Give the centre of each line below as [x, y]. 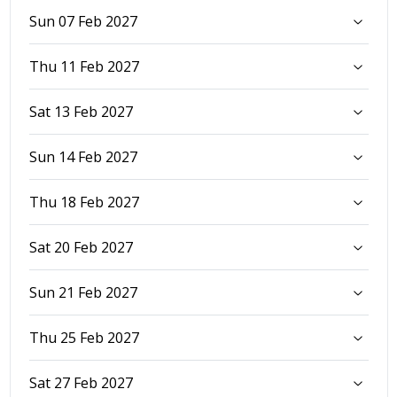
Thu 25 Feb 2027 [84, 337]
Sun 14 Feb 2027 [83, 156]
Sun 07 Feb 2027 [83, 21]
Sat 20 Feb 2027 [81, 247]
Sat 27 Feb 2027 [81, 382]
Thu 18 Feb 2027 [84, 202]
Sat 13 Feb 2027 [81, 111]
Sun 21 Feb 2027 [83, 292]
